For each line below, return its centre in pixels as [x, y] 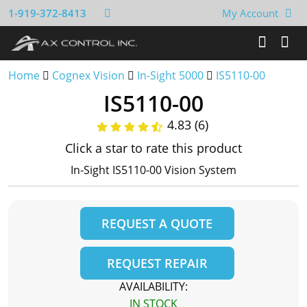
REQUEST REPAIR [157, 263]
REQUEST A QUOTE [157, 223]
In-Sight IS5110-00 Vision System [153, 170]
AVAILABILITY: [153, 286]
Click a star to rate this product [153, 148]
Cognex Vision [88, 75]
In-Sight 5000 [170, 75]
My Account [250, 13]
